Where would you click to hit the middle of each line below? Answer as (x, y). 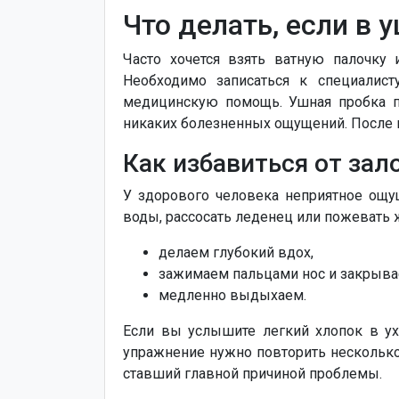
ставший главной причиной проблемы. (252, 374)
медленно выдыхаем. (232, 295)
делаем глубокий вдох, (236, 252)
